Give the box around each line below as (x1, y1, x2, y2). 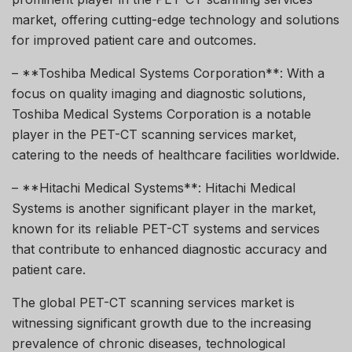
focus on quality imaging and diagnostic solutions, (12, 85, 306, 101)
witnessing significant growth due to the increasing (12, 314, 311, 331)
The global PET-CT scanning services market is (12, 294, 295, 310)
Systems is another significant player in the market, (12, 200, 317, 216)
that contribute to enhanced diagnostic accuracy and (12, 240, 327, 257)
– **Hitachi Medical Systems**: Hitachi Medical (12, 179, 295, 196)
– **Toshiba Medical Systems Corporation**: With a (12, 64, 324, 81)
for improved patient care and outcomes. (12, 31, 256, 48)
